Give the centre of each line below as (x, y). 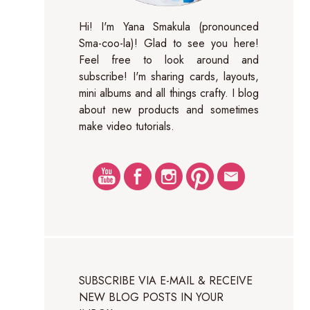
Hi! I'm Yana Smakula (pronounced (169, 27)
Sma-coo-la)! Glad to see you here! (169, 43)
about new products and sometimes (169, 110)
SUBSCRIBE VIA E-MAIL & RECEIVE (166, 281)
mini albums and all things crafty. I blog (169, 93)
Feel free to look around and (169, 60)
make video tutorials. (127, 126)
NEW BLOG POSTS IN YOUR (151, 297)
